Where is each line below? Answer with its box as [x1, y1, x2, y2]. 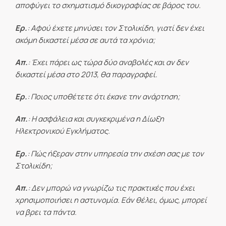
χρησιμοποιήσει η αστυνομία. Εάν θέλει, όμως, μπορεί [15, 194, 207, 205]
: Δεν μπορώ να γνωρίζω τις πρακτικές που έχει [28, 182, 195, 193]
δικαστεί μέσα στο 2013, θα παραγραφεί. [15, 69, 157, 80]
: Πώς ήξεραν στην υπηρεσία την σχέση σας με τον [27, 148, 204, 159]
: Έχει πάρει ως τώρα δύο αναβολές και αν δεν [28, 56, 189, 68]
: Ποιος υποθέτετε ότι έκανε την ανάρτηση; [27, 91, 180, 102]
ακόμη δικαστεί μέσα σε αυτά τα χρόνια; [15, 34, 155, 45]
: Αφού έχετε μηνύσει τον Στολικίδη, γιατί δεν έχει [27, 22, 204, 33]
